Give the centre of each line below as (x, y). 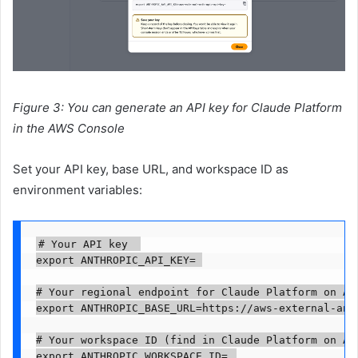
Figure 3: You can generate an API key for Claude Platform (177, 108)
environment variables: (78, 190)
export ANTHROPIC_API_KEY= (115, 260)
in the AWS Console (69, 129)
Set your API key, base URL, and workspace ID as (151, 169)
